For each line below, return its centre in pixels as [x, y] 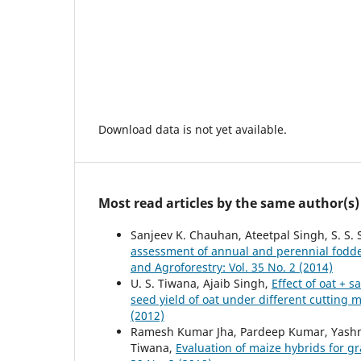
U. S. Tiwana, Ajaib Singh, [201, 283]
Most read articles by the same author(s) [229, 203]
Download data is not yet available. [193, 129]
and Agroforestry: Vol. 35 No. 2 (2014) [232, 267]
